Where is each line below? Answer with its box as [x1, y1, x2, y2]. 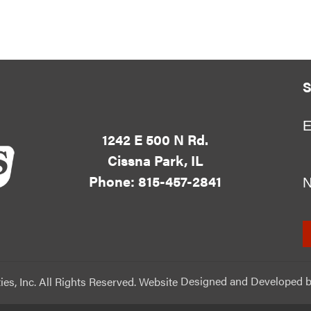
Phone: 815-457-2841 [89, 170, 222, 191]
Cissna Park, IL [107, 149, 203, 170]
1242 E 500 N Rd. [102, 128, 209, 149]
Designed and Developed [180, 273, 303, 289]
